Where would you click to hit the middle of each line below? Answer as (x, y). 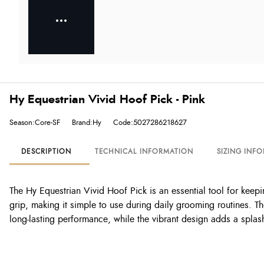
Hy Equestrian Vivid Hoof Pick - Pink (107, 100)
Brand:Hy (87, 123)
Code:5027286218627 (150, 123)
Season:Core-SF (35, 123)
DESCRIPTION (46, 151)
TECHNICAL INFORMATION (144, 151)
